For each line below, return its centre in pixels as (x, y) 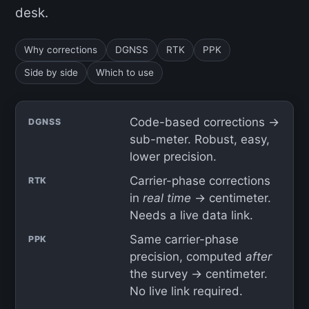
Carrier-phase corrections (200, 181)
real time (167, 198)
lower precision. (173, 157)
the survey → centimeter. (198, 274)
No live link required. (186, 291)
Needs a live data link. (191, 215)
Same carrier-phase (184, 239)
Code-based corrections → (204, 122)
